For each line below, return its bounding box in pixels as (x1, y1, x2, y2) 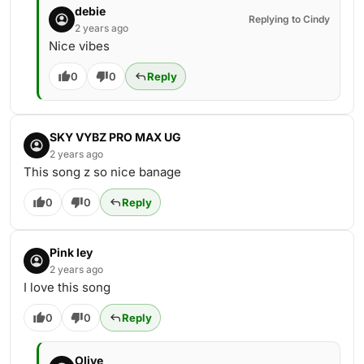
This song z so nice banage (24, 164, 181, 180)
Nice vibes (49, 38, 110, 54)
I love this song (24, 279, 110, 295)
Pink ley (50, 245, 93, 259)
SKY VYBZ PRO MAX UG (50, 130, 181, 144)
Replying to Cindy (249, 13, 330, 25)
